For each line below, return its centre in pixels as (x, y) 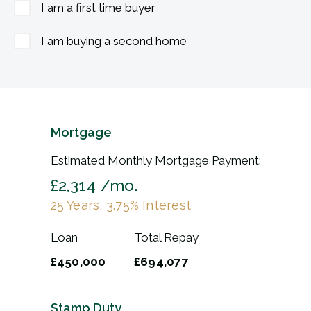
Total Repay (166, 237)
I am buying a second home (114, 41)
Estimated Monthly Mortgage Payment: (155, 160)
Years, (85, 205)
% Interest (160, 205)
